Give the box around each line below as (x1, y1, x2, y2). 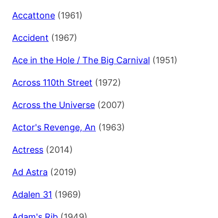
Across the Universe (12, 100, 95, 110)
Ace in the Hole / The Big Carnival (12, 55, 150, 66)
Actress (12, 145, 43, 155)
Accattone (12, 10, 55, 21)
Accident (12, 33, 49, 43)
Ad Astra (12, 167, 48, 178)
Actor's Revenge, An (12, 122, 96, 133)
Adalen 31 (12, 189, 52, 200)
